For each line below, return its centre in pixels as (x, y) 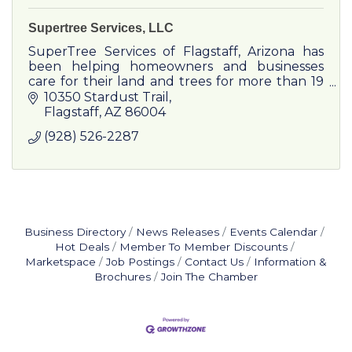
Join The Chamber (209, 277)
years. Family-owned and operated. (138, 97)
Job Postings (140, 262)
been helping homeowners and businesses (176, 67)
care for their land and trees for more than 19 (176, 82)
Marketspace (60, 262)
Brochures (123, 277)
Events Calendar (273, 232)
